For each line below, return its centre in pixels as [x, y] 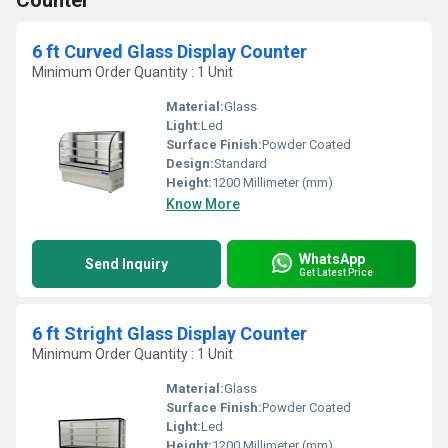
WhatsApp [332, 258]
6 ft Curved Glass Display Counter [169, 51]
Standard [240, 163]
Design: [190, 163]
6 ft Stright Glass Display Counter [169, 333]
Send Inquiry [126, 264]
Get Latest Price [336, 272]
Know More [203, 204]
